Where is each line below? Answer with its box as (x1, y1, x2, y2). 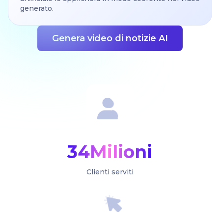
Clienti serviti (86, 167, 134, 176)
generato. (20, 3, 54, 13)
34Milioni (67, 140, 153, 163)
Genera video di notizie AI (52, 32, 168, 44)
